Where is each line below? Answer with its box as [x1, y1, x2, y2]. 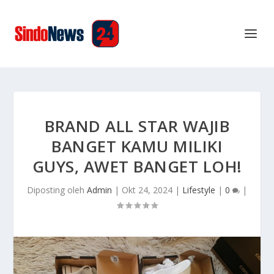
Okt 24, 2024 [122, 184, 172, 196]
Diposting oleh [27, 184, 87, 196]
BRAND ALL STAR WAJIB [45, 115, 229, 137]
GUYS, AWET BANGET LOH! [32, 155, 242, 177]
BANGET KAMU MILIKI [51, 135, 223, 157]
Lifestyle [182, 184, 215, 196]
